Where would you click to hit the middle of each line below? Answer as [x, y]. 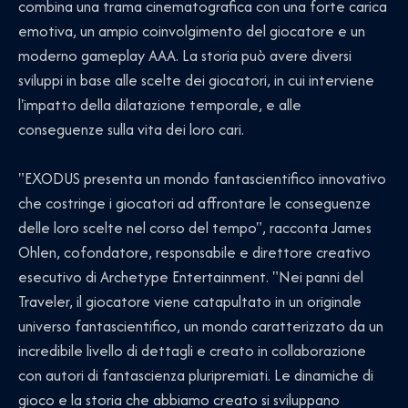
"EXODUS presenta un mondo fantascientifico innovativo [202, 179]
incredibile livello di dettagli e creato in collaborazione [192, 351]
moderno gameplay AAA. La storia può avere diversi [185, 56]
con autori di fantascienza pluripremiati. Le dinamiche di [196, 376]
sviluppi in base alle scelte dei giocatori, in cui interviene [196, 81]
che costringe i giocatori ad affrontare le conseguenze [194, 204]
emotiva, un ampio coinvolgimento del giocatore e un [192, 31]
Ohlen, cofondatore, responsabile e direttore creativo [194, 253]
